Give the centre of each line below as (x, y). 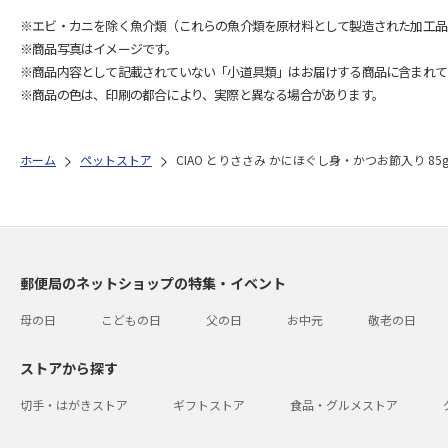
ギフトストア (209, 404)
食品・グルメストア (344, 404)
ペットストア (116, 159)
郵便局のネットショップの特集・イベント (153, 283)
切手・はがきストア (74, 404)
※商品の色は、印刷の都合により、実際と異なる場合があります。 (202, 94)
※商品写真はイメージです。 (99, 48)
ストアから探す (69, 368)
